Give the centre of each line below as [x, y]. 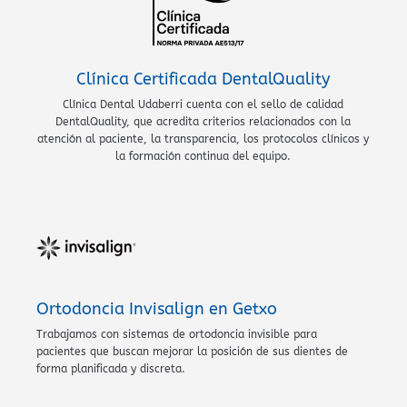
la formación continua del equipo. [203, 156]
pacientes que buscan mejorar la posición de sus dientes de [192, 351]
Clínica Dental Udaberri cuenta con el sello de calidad [203, 104]
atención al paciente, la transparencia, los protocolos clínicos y [203, 139]
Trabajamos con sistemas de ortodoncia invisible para [177, 334]
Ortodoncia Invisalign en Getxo [157, 308]
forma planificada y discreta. [111, 368]
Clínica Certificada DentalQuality [203, 79]
